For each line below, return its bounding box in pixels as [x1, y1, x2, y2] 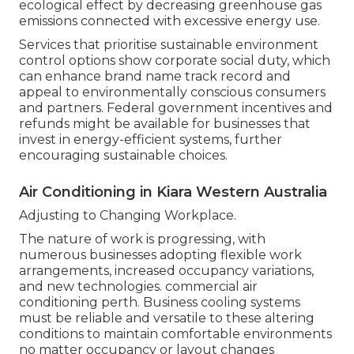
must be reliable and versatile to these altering [19, 311, 314, 326]
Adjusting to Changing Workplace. [19, 208, 236, 224]
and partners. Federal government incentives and [19, 100, 333, 116]
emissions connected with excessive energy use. [19, 13, 320, 29]
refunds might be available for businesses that [19, 116, 311, 132]
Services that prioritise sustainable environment [19, 37, 318, 53]
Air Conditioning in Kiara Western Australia [19, 183, 327, 201]
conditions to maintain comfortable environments [19, 326, 332, 342]
